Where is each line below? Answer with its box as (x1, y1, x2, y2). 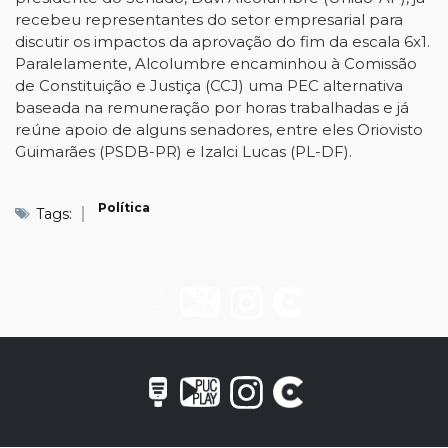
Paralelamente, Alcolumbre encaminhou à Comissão (15, 54, 417, 73)
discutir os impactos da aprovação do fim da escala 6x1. (15, 32, 430, 51)
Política (98, 200, 150, 215)
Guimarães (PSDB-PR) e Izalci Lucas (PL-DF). (15, 142, 356, 161)
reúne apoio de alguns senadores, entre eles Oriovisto (15, 120, 423, 139)
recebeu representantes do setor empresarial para (15, 10, 403, 29)
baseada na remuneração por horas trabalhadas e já (15, 98, 409, 117)
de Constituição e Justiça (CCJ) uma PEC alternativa (15, 76, 403, 95)
